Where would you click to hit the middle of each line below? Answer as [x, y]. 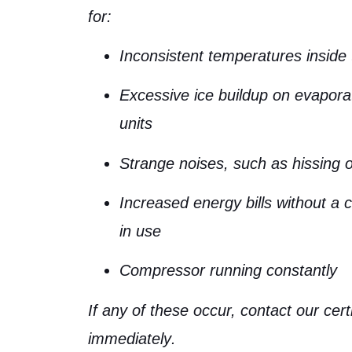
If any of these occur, [164, 310]
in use [140, 231]
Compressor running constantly [228, 271]
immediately [130, 338]
